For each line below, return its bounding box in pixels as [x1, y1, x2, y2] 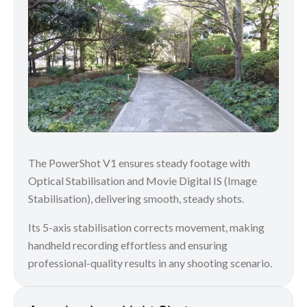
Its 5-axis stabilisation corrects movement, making [28, 221, 265, 234]
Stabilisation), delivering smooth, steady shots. [28, 192, 244, 206]
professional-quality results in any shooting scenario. [28, 256, 272, 270]
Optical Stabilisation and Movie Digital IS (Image [28, 174, 257, 188]
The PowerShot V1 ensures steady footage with [28, 156, 250, 170]
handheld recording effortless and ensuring [28, 238, 228, 252]
